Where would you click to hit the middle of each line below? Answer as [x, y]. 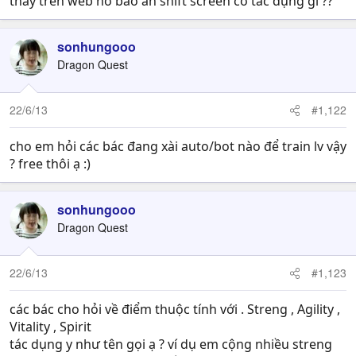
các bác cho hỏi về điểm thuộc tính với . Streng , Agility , [175, 309]
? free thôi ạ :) [50, 164]
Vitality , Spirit [50, 327]
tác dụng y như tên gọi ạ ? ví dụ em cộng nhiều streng [171, 344]
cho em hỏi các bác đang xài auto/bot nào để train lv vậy [178, 146]
